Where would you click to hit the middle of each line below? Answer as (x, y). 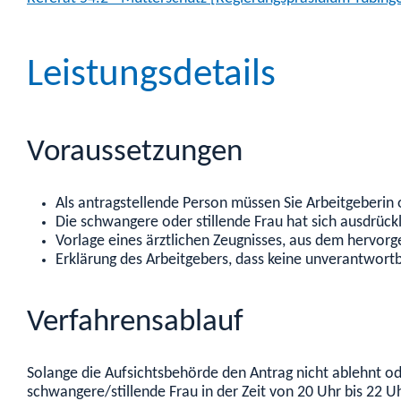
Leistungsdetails (151, 75)
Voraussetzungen (135, 153)
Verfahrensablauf (135, 322)
